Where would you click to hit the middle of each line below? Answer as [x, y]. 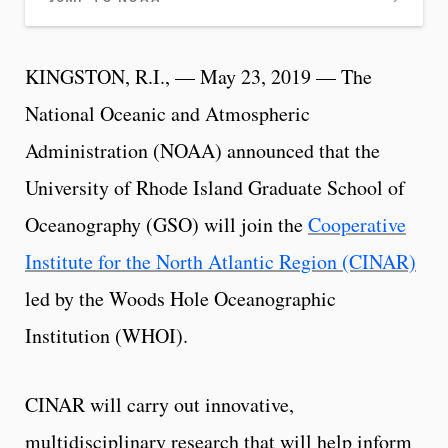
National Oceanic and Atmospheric [167, 114]
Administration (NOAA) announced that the [202, 151]
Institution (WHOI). [106, 336]
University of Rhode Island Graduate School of [215, 188]
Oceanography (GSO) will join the [166, 225]
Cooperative [357, 225]
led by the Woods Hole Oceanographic [180, 299]
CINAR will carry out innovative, [159, 405]
